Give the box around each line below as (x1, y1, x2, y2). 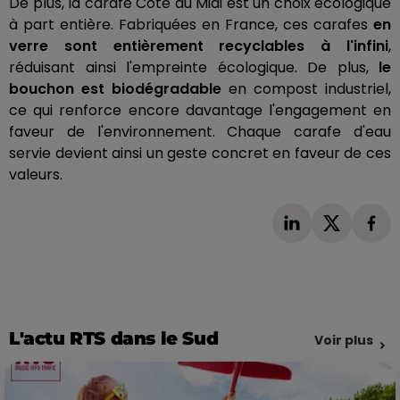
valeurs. (9, 163, 62, 185)
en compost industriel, (221, 78, 391, 99)
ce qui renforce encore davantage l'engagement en (9, 99, 391, 121)
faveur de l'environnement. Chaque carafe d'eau (9, 121, 391, 142)
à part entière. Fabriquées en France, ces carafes (9, 13, 368, 35)
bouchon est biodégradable (9, 78, 221, 99)
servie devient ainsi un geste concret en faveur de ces (9, 142, 391, 163)
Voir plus (314, 331, 373, 350)
